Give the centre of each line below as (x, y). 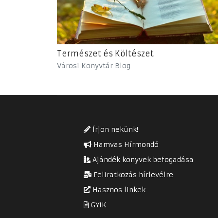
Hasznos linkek (118, 190)
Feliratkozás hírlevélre (132, 174)
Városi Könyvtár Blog (94, 65)
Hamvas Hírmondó (125, 144)
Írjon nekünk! (114, 129)
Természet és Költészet (105, 53)
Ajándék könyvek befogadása (142, 159)
